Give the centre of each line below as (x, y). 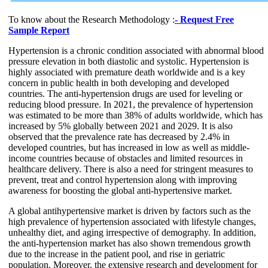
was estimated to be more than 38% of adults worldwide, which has (135, 115)
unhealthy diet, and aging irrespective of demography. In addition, (132, 232)
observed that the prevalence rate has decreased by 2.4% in (119, 136)
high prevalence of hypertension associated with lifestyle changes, (132, 221)
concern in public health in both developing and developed (119, 83)
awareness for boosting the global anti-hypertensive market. (120, 190)
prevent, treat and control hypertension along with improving (123, 179)
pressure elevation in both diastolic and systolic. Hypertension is (129, 61)
